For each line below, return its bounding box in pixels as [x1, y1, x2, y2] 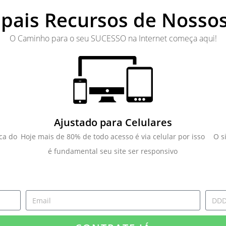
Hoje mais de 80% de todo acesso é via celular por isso [21, 132, 205, 141]
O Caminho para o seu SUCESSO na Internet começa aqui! [9, 33, 217, 44]
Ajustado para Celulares [53, 116, 172, 129]
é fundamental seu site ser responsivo [48, 146, 178, 156]
